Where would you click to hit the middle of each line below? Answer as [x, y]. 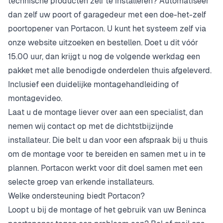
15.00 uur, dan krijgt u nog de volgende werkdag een [104, 56]
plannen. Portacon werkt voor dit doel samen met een [105, 168]
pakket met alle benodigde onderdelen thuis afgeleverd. [110, 70]
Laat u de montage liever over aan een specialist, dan [106, 112]
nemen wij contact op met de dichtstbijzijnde [91, 126]
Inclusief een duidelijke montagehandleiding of [93, 84]
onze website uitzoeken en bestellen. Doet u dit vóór [103, 43]
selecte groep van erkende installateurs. [81, 182]
